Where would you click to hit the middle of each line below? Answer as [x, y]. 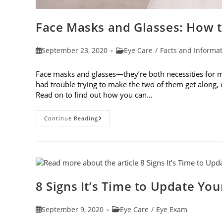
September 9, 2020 [73, 209]
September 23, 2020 [75, 50]
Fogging [112, 166]
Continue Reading [71, 118]
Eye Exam [172, 209]
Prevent [112, 160]
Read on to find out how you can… [94, 94]
